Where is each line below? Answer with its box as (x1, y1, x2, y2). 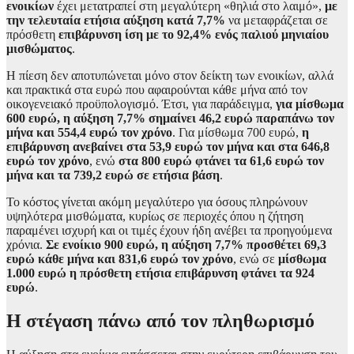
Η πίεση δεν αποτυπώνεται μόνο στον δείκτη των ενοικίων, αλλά (6, 68, 333, 82)
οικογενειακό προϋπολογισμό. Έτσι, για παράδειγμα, (6, 96, 276, 111)
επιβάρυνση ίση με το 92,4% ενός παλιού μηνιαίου (58, 27, 329, 41)
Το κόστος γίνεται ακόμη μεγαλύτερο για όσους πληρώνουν (6, 194, 307, 209)
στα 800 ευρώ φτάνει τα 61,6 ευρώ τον (119, 153, 324, 168)
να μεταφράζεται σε (225, 13, 328, 27)
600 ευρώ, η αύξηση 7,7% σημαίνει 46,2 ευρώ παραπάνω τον (6, 111, 334, 125)
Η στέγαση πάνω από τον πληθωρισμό (6, 310, 314, 331)
